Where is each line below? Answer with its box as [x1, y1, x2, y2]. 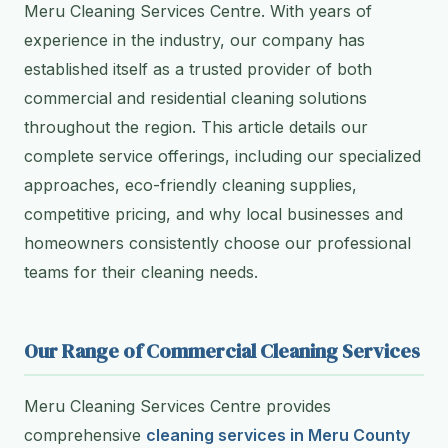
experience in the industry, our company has [24, 30, 365, 51]
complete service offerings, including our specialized [24, 146, 421, 167]
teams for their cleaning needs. [24, 262, 258, 283]
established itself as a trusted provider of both [24, 59, 372, 80]
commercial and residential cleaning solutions [24, 88, 367, 109]
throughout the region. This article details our [24, 117, 368, 138]
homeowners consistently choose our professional [24, 233, 411, 254]
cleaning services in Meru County [146, 425, 410, 446]
